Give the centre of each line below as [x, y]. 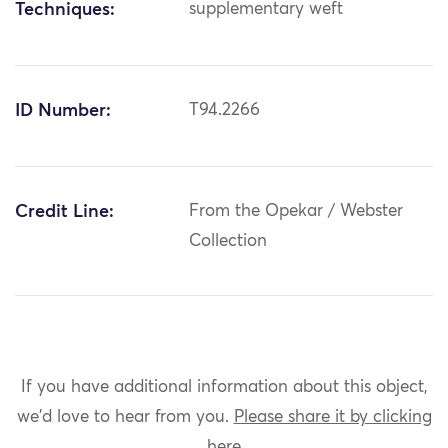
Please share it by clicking [332, 417]
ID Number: [63, 111]
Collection [228, 242]
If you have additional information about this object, [224, 387]
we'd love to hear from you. [125, 417]
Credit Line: [64, 212]
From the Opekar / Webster [296, 212]
